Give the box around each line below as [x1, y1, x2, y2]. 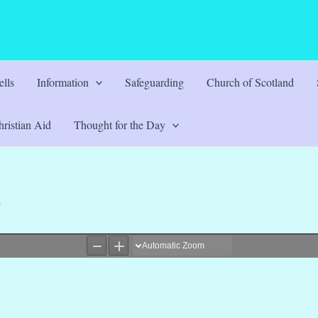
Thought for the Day [73, 117, 165, 132]
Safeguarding [125, 75, 185, 89]
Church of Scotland [207, 75, 295, 89]
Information [36, 75, 89, 89]
